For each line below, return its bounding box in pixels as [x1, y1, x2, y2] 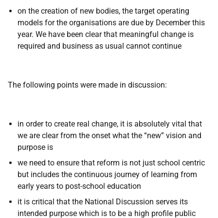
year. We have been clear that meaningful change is [18, 30, 194, 39]
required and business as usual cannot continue [18, 41, 187, 51]
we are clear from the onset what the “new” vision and [18, 131, 201, 140]
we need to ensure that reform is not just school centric [18, 158, 205, 167]
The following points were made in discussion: [8, 80, 167, 90]
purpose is [18, 143, 53, 152]
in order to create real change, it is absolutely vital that [18, 119, 202, 128]
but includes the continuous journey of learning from [18, 170, 197, 179]
